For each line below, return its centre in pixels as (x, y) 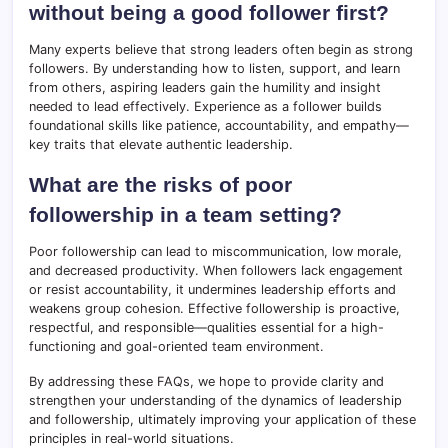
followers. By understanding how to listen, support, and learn (214, 69)
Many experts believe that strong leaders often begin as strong (221, 50)
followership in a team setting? (185, 215)
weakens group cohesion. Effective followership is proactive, (214, 309)
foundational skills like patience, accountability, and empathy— (219, 126)
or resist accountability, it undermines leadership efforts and (212, 290)
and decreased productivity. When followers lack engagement (216, 271)
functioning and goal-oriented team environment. (176, 347)
